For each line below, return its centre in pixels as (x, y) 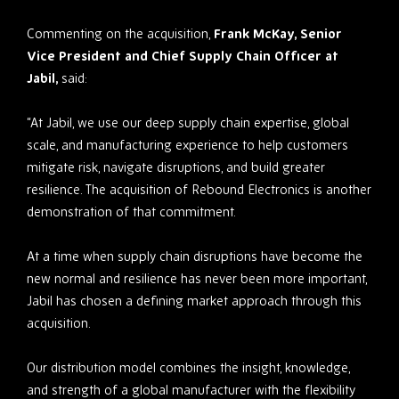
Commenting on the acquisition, (120, 34)
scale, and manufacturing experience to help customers (187, 145)
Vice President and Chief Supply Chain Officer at (183, 56)
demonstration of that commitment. (131, 212)
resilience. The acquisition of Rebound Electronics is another (199, 190)
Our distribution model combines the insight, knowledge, (188, 368)
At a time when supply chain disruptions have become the (195, 256)
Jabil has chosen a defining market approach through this (194, 301)
